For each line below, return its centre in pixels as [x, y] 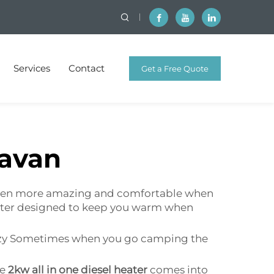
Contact [87, 68]
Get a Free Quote [175, 68]
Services [32, 68]
